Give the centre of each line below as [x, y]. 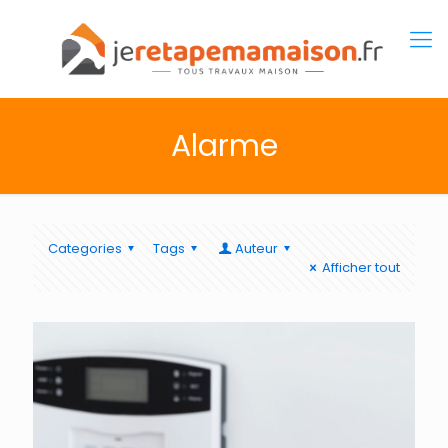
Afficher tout [361, 267]
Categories [85, 248]
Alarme [224, 145]
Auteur [256, 248]
